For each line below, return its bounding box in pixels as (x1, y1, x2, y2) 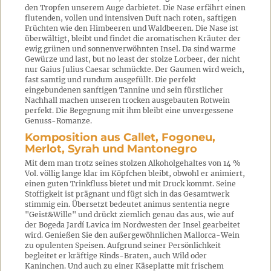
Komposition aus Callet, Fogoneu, (25, 131, 215, 144)
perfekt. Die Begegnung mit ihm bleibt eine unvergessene (25, 106, 233, 115)
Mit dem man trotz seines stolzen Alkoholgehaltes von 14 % (25, 158, 240, 168)
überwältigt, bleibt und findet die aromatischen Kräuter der (25, 34, 241, 43)
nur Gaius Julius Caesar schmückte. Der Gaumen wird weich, (25, 65, 244, 74)
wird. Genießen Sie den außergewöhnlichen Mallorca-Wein (25, 230, 240, 240)
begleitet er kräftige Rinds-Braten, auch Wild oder (25, 251, 207, 260)
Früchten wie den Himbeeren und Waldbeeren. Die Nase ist (25, 24, 238, 33)
